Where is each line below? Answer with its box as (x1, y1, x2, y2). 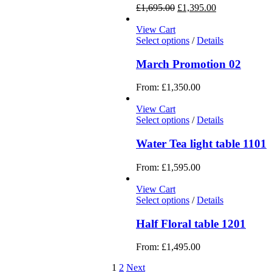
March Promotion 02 (136, 57, 241, 70)
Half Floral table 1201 (136, 217, 246, 230)
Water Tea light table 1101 (136, 137, 267, 151)
